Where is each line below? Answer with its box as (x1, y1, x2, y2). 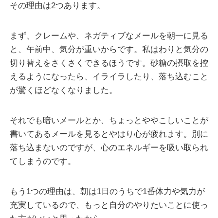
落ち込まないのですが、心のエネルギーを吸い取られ (10, 143, 208, 153)
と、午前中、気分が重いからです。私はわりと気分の (10, 45, 208, 54)
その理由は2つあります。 (10, 1, 105, 11)
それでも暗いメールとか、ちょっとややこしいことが (10, 116, 208, 126)
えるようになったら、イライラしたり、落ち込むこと (10, 72, 208, 82)
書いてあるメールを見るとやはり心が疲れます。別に (10, 129, 208, 139)
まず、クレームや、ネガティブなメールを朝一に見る (10, 31, 208, 41)
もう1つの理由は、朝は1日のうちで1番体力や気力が (10, 187, 205, 197)
